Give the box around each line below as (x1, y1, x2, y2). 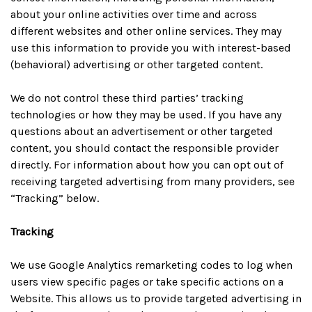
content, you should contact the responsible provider (10, 141, 279, 155)
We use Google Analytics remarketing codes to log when (10, 258, 292, 272)
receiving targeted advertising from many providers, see (10, 175, 295, 188)
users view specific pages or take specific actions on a (10, 275, 283, 288)
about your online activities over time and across (10, 8, 257, 21)
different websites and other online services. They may (10, 24, 281, 38)
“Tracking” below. (10, 192, 99, 205)
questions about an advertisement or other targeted (10, 125, 273, 138)
